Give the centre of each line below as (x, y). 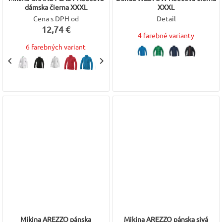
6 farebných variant (56, 47)
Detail (166, 18)
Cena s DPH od (56, 18)
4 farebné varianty (166, 35)
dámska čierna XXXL (56, 7)
